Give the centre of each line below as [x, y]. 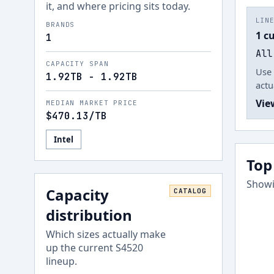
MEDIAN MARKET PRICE [92, 103]
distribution [89, 215]
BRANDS [61, 24]
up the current [81, 248]
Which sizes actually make [106, 234]
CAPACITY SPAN [77, 64]
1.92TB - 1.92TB [92, 77]
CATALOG [190, 191]
